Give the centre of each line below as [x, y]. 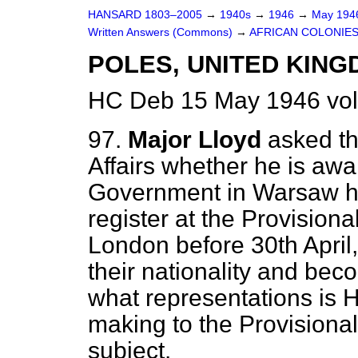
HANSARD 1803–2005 [145, 15]
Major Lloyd [195, 139]
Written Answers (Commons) [162, 32]
